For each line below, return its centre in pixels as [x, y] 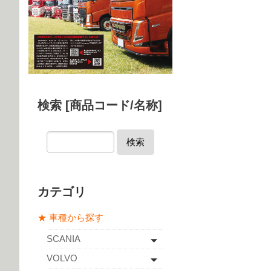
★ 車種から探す [70, 218]
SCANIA [64, 239]
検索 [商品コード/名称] [100, 106]
